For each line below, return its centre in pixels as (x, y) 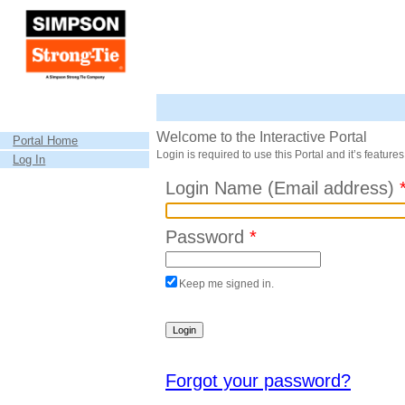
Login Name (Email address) (283, 188)
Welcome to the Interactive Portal (262, 137)
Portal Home (46, 141)
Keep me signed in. (226, 284)
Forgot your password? (258, 381)
